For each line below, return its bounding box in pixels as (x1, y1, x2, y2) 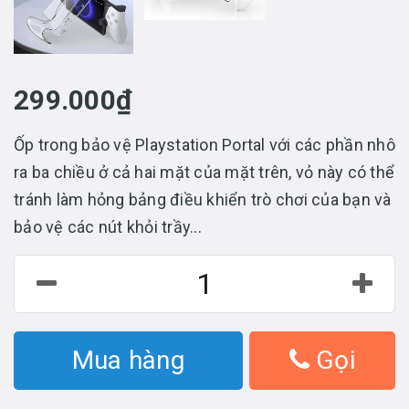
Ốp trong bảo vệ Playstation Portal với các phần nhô (14, 134, 395, 154)
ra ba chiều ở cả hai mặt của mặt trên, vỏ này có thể (14, 162, 394, 182)
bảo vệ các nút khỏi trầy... (14, 216, 202, 236)
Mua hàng (71, 344, 184, 375)
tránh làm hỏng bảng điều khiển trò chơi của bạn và (14, 189, 392, 209)
